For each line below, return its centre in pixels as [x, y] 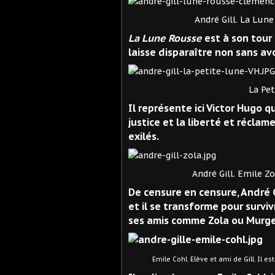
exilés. [144, 136]
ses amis [150, 220]
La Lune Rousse [165, 38]
